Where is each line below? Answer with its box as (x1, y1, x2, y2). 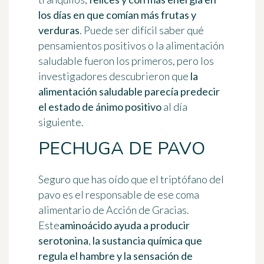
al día (161, 100, 187, 114)
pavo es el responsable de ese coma (38, 188, 199, 202)
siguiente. (38, 115, 84, 129)
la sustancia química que (93, 234, 202, 247)
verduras (38, 24, 80, 37)
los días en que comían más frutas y (38, 8, 196, 22)
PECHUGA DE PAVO (38, 137, 205, 161)
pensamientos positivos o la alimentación (38, 39, 224, 52)
